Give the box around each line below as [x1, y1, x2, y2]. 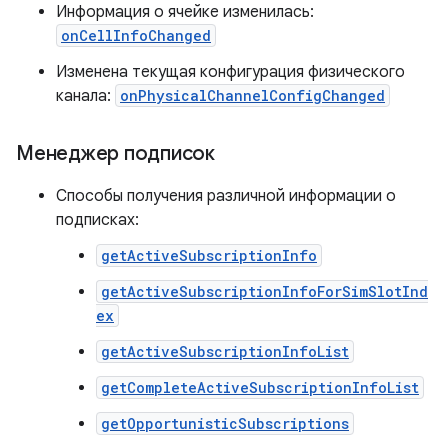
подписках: [56, 210, 139, 230]
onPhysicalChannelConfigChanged [120, 86, 385, 105]
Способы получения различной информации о [56, 186, 396, 206]
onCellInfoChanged [61, 26, 211, 45]
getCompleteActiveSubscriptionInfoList [101, 378, 419, 397]
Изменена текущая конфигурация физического [56, 62, 405, 82]
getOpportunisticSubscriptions [101, 414, 349, 433]
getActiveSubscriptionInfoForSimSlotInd [101, 282, 428, 301]
